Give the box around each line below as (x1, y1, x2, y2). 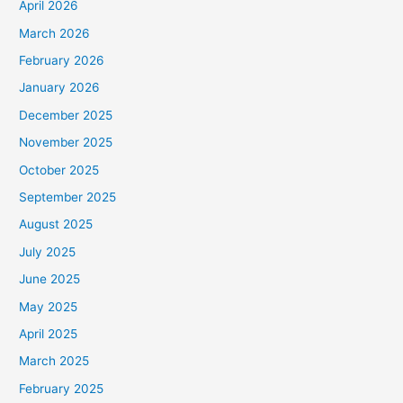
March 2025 (19, 354, 90, 369)
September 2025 (19, 190, 117, 205)
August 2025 (19, 217, 94, 232)
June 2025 (19, 272, 81, 287)
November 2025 (19, 135, 113, 150)
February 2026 (19, 52, 105, 67)
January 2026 (19, 80, 101, 95)
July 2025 (19, 244, 76, 259)
